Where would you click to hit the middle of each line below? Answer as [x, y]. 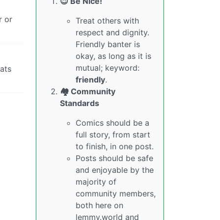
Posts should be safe [114, 158]
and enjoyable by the [115, 170]
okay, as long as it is [113, 56]
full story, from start [113, 135]
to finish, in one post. [115, 146]
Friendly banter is [108, 44]
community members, [116, 193]
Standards [80, 103]
